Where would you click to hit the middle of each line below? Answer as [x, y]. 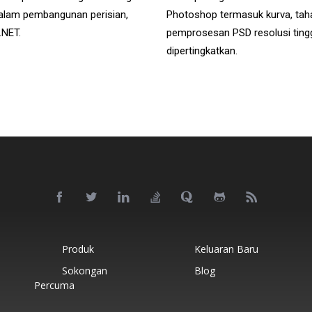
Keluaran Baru [227, 249]
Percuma [54, 285]
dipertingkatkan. [202, 51]
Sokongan [84, 271]
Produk [78, 249]
